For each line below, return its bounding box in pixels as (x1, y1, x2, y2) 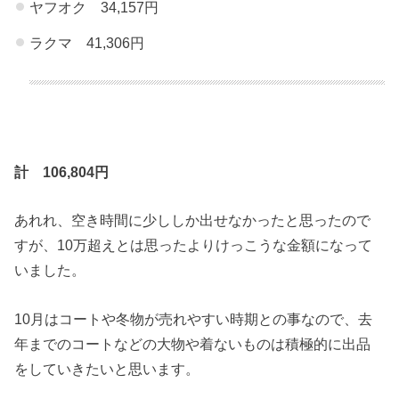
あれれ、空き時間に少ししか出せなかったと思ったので (14, 212, 371, 229)
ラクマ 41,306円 (28, 35, 144, 52)
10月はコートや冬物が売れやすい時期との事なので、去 (14, 310, 373, 327)
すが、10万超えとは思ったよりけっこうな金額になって (14, 237, 373, 254)
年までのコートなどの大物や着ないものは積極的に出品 (14, 335, 371, 352)
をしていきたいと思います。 (14, 360, 200, 377)
